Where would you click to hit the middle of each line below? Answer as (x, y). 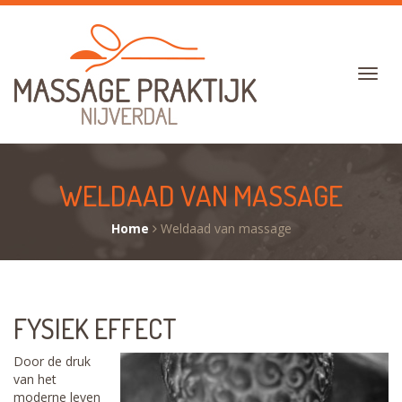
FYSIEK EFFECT (95, 328)
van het (35, 379)
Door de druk (52, 361)
